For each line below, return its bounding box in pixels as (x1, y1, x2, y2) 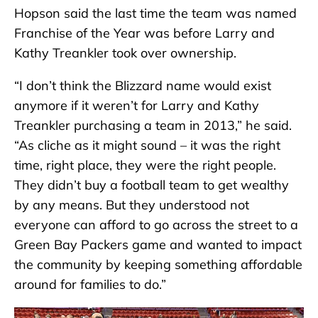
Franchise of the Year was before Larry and (14, 25, 275, 42)
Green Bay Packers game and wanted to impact (14, 236, 302, 253)
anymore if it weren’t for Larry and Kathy (14, 97, 259, 114)
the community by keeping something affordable (14, 256, 302, 273)
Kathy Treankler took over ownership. (14, 45, 236, 62)
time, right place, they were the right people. (14, 157, 276, 174)
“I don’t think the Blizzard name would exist (14, 77, 271, 94)
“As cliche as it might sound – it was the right (14, 137, 280, 154)
